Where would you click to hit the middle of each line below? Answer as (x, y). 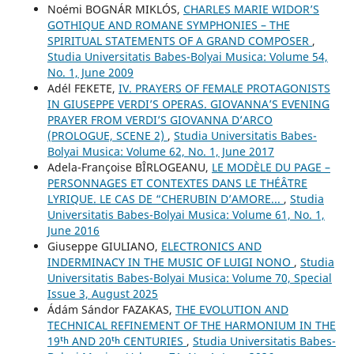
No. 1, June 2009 (90, 73)
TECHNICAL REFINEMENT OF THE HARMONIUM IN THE (191, 326)
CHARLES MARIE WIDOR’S (251, 9)
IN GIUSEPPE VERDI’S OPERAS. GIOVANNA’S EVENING (188, 104)
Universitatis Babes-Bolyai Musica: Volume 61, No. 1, (186, 215)
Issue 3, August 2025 (102, 294)
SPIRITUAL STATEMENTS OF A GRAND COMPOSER (179, 41)
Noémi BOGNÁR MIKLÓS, (115, 9)
